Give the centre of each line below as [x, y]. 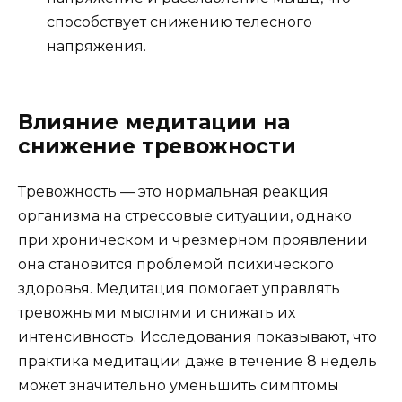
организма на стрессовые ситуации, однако [185, 215]
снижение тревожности [157, 146]
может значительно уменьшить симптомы [179, 385]
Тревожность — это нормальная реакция [173, 191]
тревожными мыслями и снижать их [157, 312]
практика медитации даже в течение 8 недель [197, 361]
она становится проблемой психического [176, 264]
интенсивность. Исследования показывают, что [197, 336]
